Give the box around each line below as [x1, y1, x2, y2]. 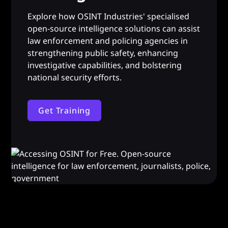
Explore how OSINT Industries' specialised [27, 11, 190, 22]
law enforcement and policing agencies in [27, 35, 188, 46]
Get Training [38, 105, 91, 116]
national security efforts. [27, 72, 122, 83]
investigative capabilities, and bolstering [27, 60, 182, 71]
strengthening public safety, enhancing [27, 47, 179, 59]
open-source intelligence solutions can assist [27, 23, 201, 34]
